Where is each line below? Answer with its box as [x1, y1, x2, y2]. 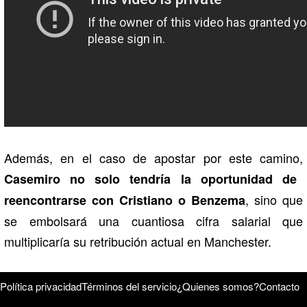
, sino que [245, 190, 303, 208]
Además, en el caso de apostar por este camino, [4, 148, 303, 167]
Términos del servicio [82, 278, 177, 293]
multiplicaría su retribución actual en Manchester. [4, 232, 271, 250]
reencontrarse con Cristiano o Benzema [4, 191, 245, 209]
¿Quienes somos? [177, 278, 259, 293]
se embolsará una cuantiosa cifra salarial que [4, 211, 303, 230]
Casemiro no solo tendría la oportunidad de [4, 169, 297, 188]
